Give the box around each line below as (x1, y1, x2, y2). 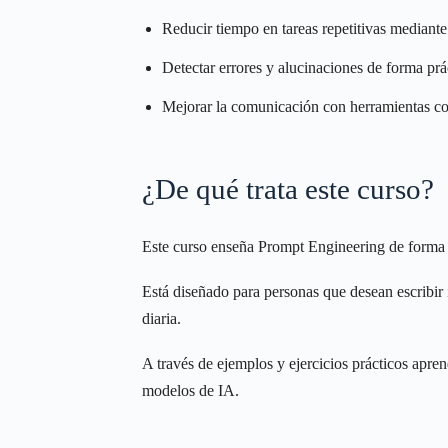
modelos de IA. (142, 382, 239, 399)
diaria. (142, 310, 181, 327)
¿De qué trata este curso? (142, 173, 434, 205)
